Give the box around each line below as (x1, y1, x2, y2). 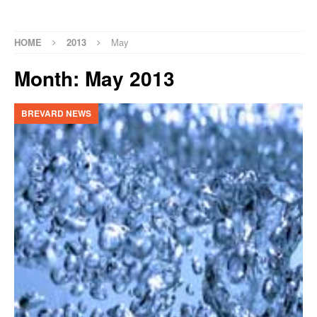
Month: (14, 64, 85, 93)
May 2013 (85, 64, 175, 93)
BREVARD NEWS (21, 107, 91, 120)
